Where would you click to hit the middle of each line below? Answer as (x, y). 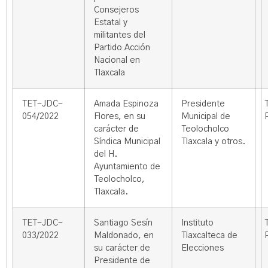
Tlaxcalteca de (209, 236)
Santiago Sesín (123, 223)
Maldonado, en (124, 236)
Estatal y (111, 23)
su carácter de (122, 248)
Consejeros (116, 10)
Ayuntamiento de (127, 167)
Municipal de (206, 117)
